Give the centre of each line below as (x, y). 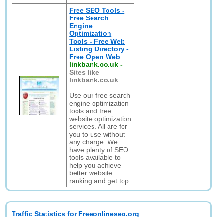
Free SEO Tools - (97, 10)
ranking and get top (99, 181)
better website (91, 173)
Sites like (85, 72)
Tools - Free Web (97, 41)
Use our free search (100, 95)
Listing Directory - (99, 49)
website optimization (101, 119)
